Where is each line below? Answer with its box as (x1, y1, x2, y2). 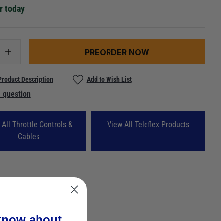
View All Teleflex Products (107, 119, 189, 129)
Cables (18, 131, 40, 141)
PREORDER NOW (84, 47, 149, 58)
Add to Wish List (86, 75, 132, 84)
